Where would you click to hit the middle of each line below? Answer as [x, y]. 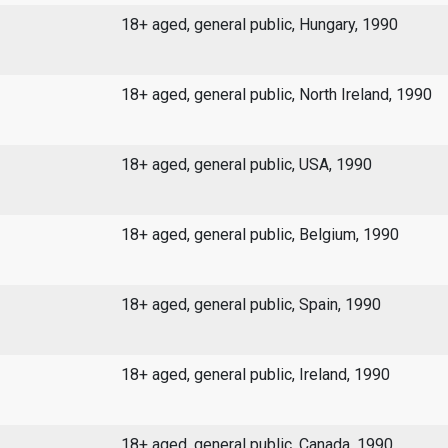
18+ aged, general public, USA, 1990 [246, 165]
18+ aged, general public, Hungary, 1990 [259, 25]
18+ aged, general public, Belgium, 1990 [259, 235]
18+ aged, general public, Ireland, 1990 [255, 375]
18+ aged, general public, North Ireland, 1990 [276, 95]
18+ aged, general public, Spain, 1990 [250, 305]
